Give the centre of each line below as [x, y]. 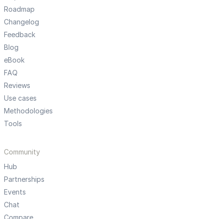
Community [22, 152]
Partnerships [24, 179]
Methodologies [28, 111]
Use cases [20, 98]
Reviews [17, 86]
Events [15, 192]
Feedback [20, 35]
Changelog [22, 22]
